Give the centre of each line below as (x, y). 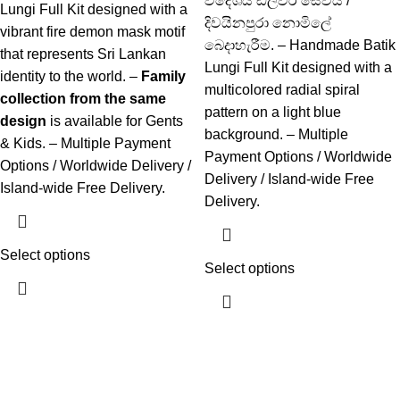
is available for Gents (115, 121)
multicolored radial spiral (282, 90)
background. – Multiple (276, 135)
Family (163, 77)
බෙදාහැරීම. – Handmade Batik (300, 46)
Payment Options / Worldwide (298, 157)
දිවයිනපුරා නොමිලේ (268, 23)
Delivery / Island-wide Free (289, 179)
